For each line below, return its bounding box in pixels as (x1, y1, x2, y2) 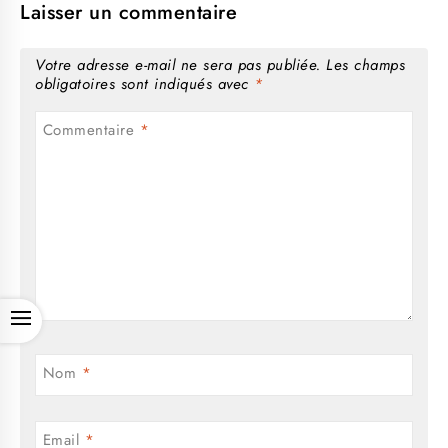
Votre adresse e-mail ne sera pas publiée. (35, 53, 321, 76)
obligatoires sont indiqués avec (35, 72, 254, 95)
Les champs (326, 53, 405, 76)
